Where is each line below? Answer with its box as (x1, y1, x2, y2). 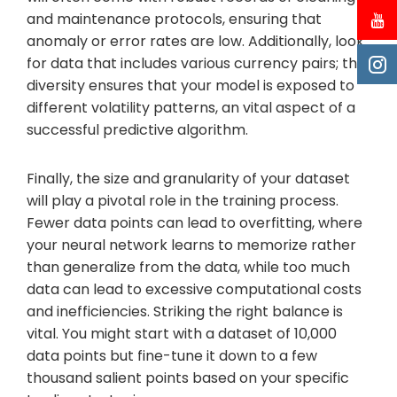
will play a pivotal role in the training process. (27, 190, 339, 211)
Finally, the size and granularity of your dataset (27, 167, 350, 189)
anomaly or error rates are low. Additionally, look (27, 30, 364, 51)
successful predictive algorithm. (27, 119, 248, 140)
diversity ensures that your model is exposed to (27, 74, 354, 96)
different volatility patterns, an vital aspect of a (27, 97, 355, 118)
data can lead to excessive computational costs (27, 278, 362, 300)
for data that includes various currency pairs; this (27, 52, 367, 74)
